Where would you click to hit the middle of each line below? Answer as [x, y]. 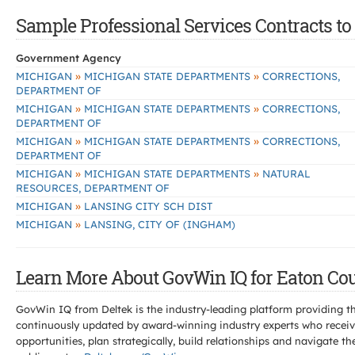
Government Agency [69, 58]
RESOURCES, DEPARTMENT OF [93, 188]
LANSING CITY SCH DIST [147, 206]
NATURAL [285, 174]
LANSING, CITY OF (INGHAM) [158, 224]
